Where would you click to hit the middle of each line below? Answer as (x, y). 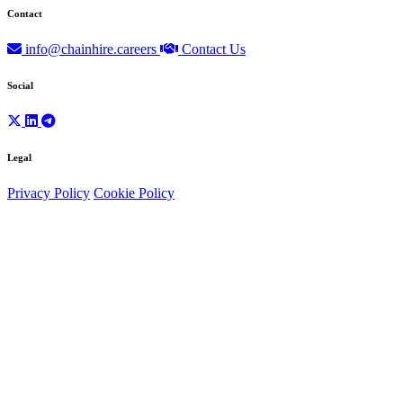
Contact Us (212, 49)
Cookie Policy (134, 193)
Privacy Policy (49, 193)
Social (20, 85)
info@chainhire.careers (91, 49)
